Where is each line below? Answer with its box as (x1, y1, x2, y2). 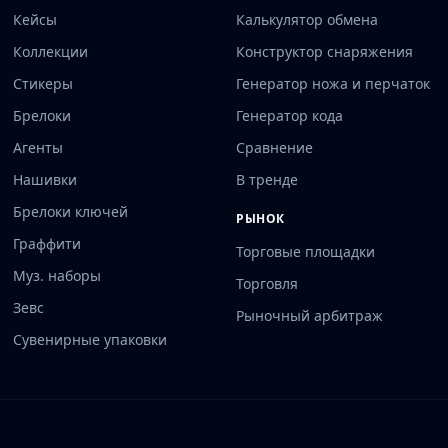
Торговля (235, 274, 298, 293)
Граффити (13, 234, 82, 253)
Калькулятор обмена (235, 10, 378, 29)
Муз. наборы (13, 266, 102, 285)
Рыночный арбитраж (235, 306, 383, 325)
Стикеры (13, 74, 74, 93)
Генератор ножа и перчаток (235, 74, 430, 93)
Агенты (13, 138, 64, 157)
